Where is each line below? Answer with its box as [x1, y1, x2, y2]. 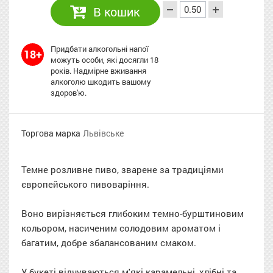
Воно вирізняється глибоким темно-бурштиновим [21, 207, 244, 219]
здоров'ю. [51, 87, 87, 98]
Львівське [83, 127, 124, 139]
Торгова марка [21, 127, 80, 139]
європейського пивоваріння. [21, 177, 149, 190]
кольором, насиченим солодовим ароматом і [21, 221, 221, 234]
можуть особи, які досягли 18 [51, 54, 158, 65]
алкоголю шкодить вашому [51, 76, 151, 87]
